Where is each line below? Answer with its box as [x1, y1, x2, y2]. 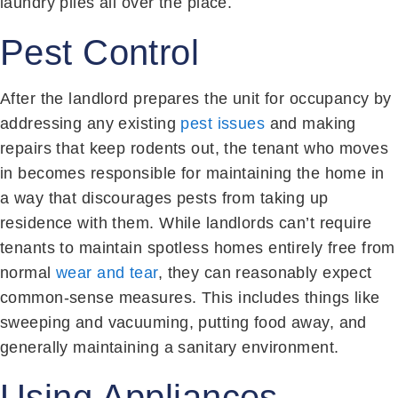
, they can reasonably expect [157, 263, 372, 282]
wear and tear [56, 263, 158, 282]
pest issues [180, 114, 266, 132]
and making [265, 114, 356, 132]
